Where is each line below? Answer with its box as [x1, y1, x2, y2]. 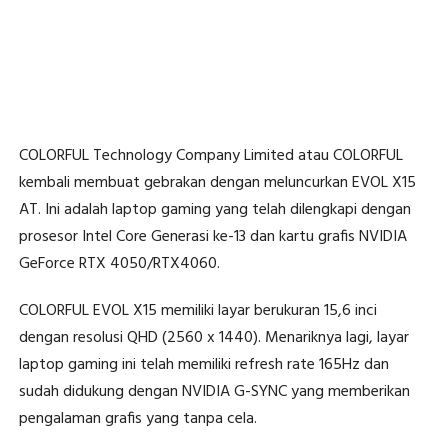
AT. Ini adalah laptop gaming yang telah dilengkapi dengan [18, 197, 411, 224]
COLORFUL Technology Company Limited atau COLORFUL [18, 143, 403, 170]
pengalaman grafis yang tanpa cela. [18, 406, 257, 433]
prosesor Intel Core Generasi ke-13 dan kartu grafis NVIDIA [18, 224, 407, 251]
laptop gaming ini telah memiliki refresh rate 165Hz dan [18, 352, 389, 379]
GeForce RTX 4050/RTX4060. [18, 251, 220, 278]
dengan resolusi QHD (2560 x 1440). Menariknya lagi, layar [18, 325, 409, 352]
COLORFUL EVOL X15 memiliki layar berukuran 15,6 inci [18, 298, 377, 325]
